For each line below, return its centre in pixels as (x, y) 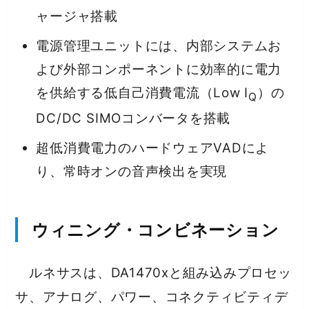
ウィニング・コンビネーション (155, 230)
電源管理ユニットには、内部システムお (159, 46)
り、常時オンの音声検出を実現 (132, 172)
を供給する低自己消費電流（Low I (142, 93)
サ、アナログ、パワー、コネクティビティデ (152, 297)
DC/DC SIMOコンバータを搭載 (133, 118)
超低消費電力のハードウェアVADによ (153, 148)
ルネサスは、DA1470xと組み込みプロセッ (153, 272)
